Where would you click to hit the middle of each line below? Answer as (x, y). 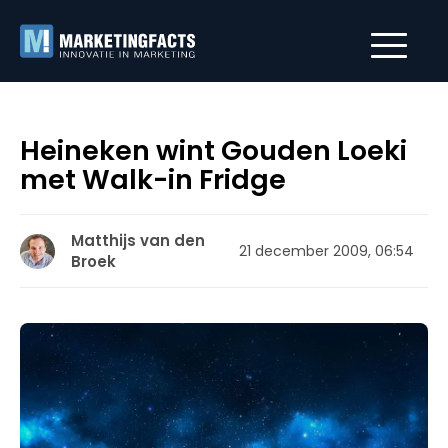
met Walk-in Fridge (153, 179)
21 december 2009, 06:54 (326, 250)
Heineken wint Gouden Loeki (213, 150)
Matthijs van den (138, 240)
